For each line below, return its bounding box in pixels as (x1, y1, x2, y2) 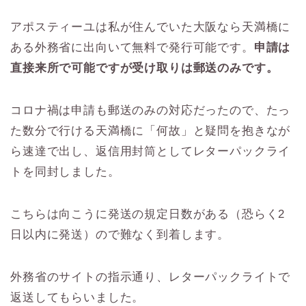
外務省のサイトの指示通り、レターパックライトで (10, 270, 291, 284)
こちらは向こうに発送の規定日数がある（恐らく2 (10, 208, 286, 221)
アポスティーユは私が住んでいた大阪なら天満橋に (10, 20, 291, 34)
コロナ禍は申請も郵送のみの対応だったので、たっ (10, 104, 291, 117)
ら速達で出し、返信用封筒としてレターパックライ (10, 145, 291, 158)
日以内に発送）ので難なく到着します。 (10, 228, 230, 242)
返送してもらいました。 (10, 291, 145, 305)
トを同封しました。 (10, 165, 120, 179)
